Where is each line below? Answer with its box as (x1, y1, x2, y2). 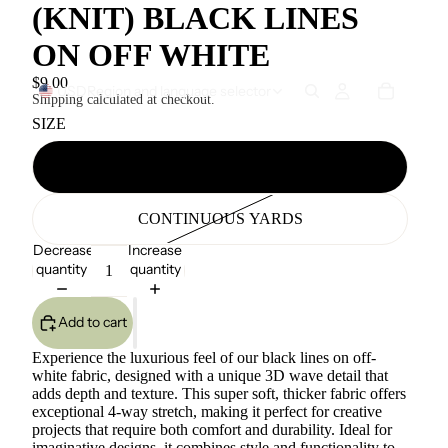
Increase (128, 240, 183, 259)
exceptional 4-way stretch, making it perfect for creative (32, 402, 382, 420)
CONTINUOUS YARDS (137, 209, 303, 227)
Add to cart (58, 313, 127, 332)
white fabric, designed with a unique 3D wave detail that (32, 366, 388, 384)
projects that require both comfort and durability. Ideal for (32, 420, 392, 438)
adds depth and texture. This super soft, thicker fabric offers (32, 384, 406, 402)
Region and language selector (86, 82, 271, 100)
